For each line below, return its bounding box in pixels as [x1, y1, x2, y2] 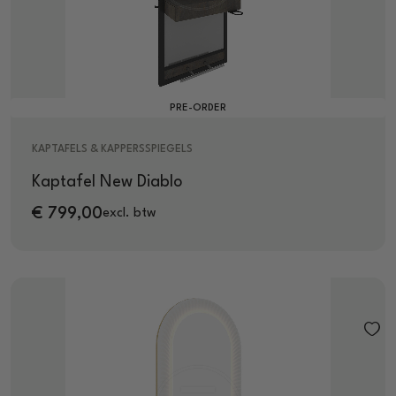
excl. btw [103, 207, 156, 221]
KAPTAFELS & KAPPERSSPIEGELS [32, 143, 193, 155]
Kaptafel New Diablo [32, 173, 183, 190]
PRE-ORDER [170, 103, 226, 113]
